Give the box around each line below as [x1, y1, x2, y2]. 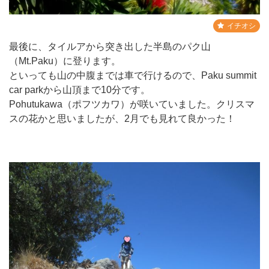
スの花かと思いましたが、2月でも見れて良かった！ [9, 113, 235, 124]
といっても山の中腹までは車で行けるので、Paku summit [9, 70, 256, 80]
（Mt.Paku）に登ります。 [9, 55, 121, 66]
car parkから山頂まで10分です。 [9, 84, 150, 95]
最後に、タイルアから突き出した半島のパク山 [9, 41, 211, 52]
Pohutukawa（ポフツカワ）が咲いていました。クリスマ [9, 98, 255, 109]
